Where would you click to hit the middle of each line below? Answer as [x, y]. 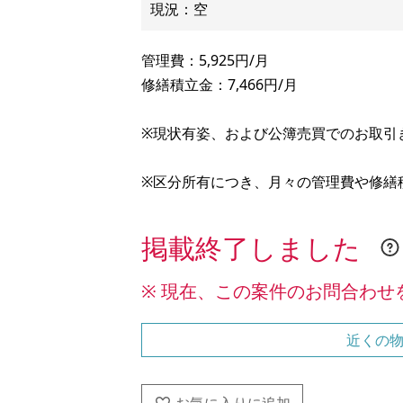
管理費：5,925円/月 [205, 60]
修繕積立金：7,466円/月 [219, 85]
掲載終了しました [251, 248]
